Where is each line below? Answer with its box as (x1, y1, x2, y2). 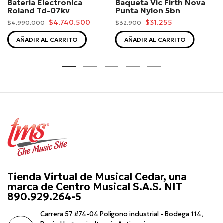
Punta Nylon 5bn (115, 5, 180, 16)
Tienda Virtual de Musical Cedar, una (7, 170, 187, 184)
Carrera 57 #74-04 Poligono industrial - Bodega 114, (40, 210, 203, 219)
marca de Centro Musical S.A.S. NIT (7, 180, 182, 194)
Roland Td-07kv (7, 5, 70, 16)
